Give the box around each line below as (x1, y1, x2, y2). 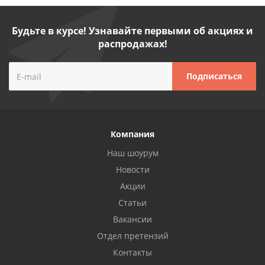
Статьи (118, 197, 147, 208)
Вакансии (113, 214, 152, 225)
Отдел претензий (96, 230, 169, 241)
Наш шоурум (106, 147, 159, 159)
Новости (115, 164, 150, 175)
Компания (111, 128, 154, 140)
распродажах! (98, 37, 167, 50)
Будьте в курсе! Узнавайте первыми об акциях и (12, 24, 253, 37)
